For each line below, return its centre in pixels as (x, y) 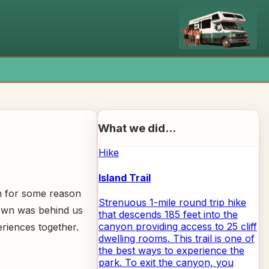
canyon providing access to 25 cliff (178, 226)
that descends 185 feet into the (168, 214)
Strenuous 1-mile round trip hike (172, 202)
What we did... (137, 128)
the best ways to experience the (171, 250)
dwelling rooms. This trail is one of (177, 238)
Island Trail (125, 177)
